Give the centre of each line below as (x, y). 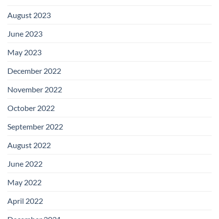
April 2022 (25, 201)
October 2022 (31, 108)
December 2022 (34, 71)
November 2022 (35, 89)
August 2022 (29, 145)
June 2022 (25, 164)
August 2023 (29, 15)
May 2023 (24, 52)
